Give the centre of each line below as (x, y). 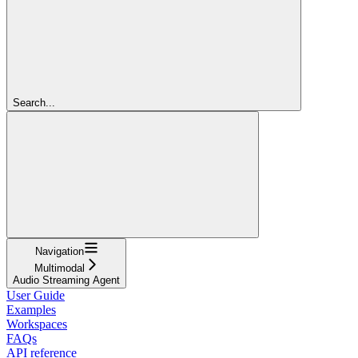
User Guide (36, 295)
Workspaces (37, 324)
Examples (31, 309)
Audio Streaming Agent (66, 280)
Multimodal (59, 268)
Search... (34, 102)
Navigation (59, 251)
